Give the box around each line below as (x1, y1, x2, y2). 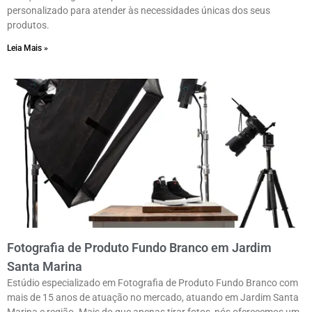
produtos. (7, 19, 49, 31)
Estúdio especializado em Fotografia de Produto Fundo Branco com (7, 277, 298, 289)
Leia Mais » (7, 43, 48, 54)
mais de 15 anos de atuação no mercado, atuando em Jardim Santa (7, 292, 299, 304)
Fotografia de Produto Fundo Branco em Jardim (7, 240, 272, 256)
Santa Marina (7, 259, 82, 274)
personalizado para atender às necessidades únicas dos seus (7, 5, 270, 17)
